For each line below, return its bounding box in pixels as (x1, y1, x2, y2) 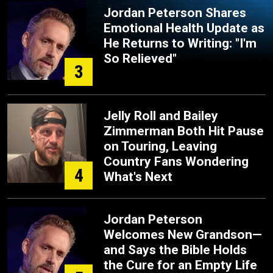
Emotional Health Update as (104, 21, 264, 35)
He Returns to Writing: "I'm (104, 36, 257, 51)
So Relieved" (104, 51, 177, 66)
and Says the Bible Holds (104, 243, 247, 257)
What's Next (104, 169, 172, 184)
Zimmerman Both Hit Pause (104, 124, 264, 138)
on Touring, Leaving (104, 139, 217, 154)
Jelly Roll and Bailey (104, 108, 218, 123)
